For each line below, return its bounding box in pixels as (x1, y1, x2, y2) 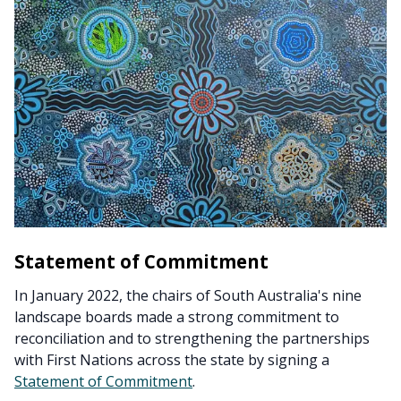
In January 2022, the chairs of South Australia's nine (14, 286, 362, 306)
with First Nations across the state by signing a (14, 350, 329, 371)
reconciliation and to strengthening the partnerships (14, 328, 370, 349)
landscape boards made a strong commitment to (14, 307, 339, 328)
